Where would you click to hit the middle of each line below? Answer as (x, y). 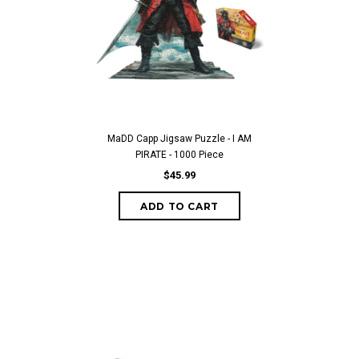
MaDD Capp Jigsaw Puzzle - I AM (179, 139)
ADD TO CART (179, 206)
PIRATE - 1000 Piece (179, 155)
